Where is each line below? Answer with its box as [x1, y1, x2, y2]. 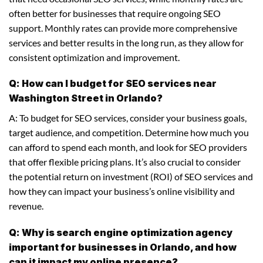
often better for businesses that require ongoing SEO [9, 7, 221, 19]
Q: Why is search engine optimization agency [9, 227, 232, 239]
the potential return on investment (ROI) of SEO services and [9, 171, 253, 183]
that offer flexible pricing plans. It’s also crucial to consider [9, 156, 241, 168]
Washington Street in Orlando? [9, 92, 163, 104]
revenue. [9, 200, 43, 212]
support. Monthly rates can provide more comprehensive [9, 22, 237, 33]
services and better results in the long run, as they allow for [9, 36, 244, 48]
